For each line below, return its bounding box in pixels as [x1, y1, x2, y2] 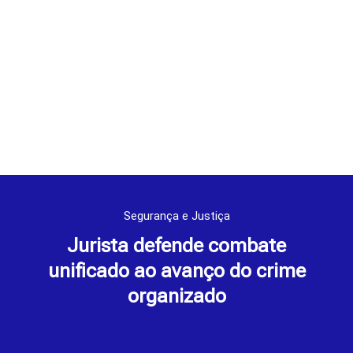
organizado [127, 284, 226, 308]
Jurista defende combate [67, 234, 286, 258]
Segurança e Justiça [123, 209, 230, 224]
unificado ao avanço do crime [47, 259, 306, 283]
